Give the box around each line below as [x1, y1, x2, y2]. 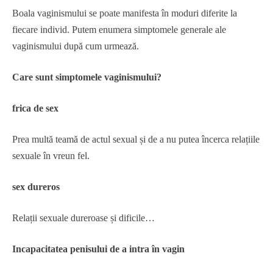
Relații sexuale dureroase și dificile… [12, 213, 155, 223]
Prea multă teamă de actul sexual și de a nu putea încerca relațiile [12, 134, 260, 144]
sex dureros [12, 182, 60, 192]
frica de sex [12, 103, 58, 113]
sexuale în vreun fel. [12, 151, 90, 161]
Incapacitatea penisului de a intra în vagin [12, 244, 185, 254]
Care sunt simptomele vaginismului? [12, 72, 161, 82]
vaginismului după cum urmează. [12, 41, 139, 51]
